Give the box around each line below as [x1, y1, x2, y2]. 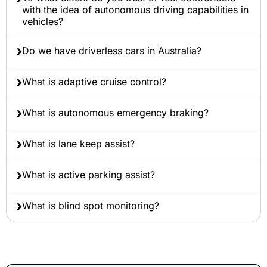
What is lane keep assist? [22, 138, 135, 150]
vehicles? [22, 15, 63, 27]
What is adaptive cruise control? [22, 76, 166, 88]
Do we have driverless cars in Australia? [22, 45, 201, 57]
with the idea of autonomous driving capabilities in [22, 4, 249, 15]
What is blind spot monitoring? [22, 200, 159, 212]
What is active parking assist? [22, 169, 155, 181]
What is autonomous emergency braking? [22, 107, 209, 119]
